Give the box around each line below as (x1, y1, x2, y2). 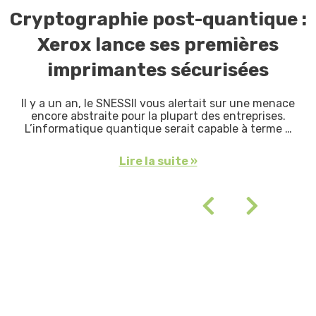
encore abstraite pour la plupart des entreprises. (30, 109, 286, 123)
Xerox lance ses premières (37, 34, 279, 56)
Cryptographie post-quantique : (9, 8, 307, 31)
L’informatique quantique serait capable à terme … (24, 122, 292, 136)
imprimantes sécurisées (47, 59, 269, 82)
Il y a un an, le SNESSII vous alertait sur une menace (21, 97, 295, 111)
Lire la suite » (119, 154, 197, 169)
